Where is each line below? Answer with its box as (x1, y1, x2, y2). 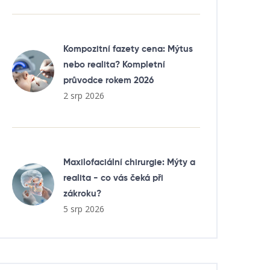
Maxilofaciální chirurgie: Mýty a (63, 158, 195, 167)
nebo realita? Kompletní (63, 60, 165, 69)
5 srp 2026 (63, 203, 104, 215)
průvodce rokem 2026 (63, 76, 154, 85)
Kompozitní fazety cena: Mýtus (63, 45, 193, 54)
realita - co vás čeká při (63, 174, 163, 183)
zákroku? (63, 189, 101, 198)
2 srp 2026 (63, 90, 104, 101)
